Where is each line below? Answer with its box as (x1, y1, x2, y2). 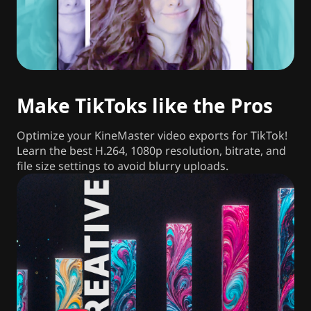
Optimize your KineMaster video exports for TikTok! (17, 128, 287, 144)
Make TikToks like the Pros (17, 92, 273, 119)
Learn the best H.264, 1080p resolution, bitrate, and (17, 143, 286, 159)
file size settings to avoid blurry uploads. (17, 158, 228, 174)
